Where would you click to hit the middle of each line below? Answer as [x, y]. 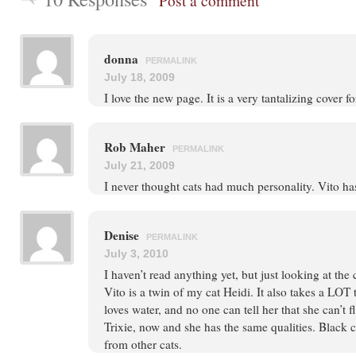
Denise [123, 235]
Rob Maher [136, 147]
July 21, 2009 [139, 165]
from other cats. [143, 344]
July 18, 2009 [139, 77]
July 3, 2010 [136, 253]
